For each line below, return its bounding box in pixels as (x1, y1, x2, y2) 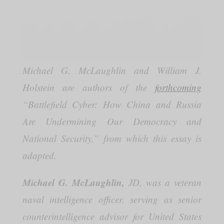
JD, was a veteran (124, 176, 202, 188)
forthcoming (155, 81, 202, 93)
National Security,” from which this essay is (22, 132, 202, 144)
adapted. (22, 149, 59, 161)
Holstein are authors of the (22, 81, 155, 93)
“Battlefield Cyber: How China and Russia (22, 98, 202, 110)
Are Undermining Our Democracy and (22, 115, 202, 127)
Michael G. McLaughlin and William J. (22, 64, 202, 76)
